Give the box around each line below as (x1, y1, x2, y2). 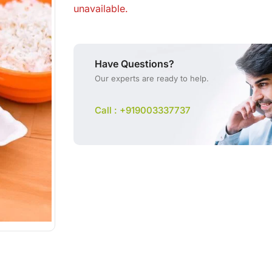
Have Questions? (95, 58, 175, 70)
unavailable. (73, 2, 129, 15)
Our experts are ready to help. (95, 73, 209, 83)
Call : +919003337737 (95, 104, 191, 116)
